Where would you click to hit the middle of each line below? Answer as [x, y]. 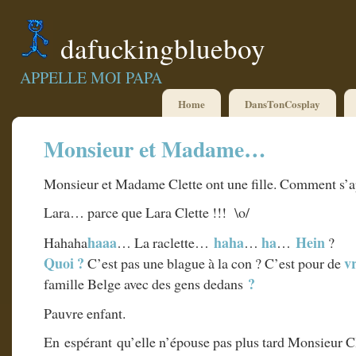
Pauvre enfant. [85, 313]
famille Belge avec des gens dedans [146, 283]
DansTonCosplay [282, 104]
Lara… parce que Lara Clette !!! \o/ [147, 213]
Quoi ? [64, 263]
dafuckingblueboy [163, 48]
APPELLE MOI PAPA [91, 77]
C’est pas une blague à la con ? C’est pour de [214, 263]
